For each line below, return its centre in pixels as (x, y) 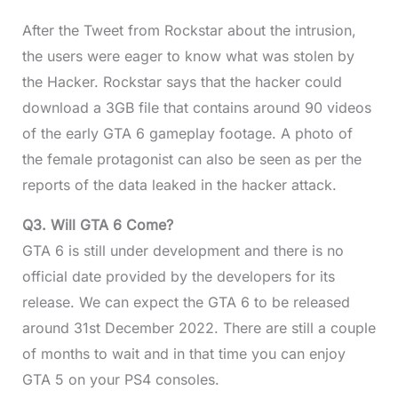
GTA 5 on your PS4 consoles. (120, 379)
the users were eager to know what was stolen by (188, 56)
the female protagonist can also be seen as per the (191, 159)
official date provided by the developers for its (178, 276)
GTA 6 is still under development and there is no (183, 251)
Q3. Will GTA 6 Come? (97, 225)
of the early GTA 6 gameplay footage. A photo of (187, 133)
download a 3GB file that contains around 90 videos (196, 107)
